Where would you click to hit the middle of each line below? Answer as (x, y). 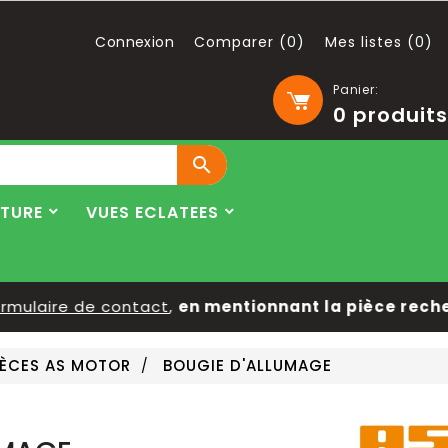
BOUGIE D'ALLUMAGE (247, 365)
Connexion (134, 42)
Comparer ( (240, 42)
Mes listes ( (370, 42)
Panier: (356, 89)
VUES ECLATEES (152, 212)
